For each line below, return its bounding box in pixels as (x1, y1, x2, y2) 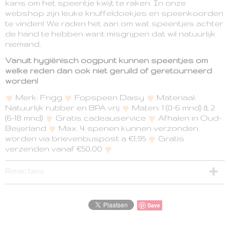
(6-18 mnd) (5, 113, 45, 122)
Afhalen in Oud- (156, 113, 221, 122)
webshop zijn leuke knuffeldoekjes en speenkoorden (5, 9, 223, 17)
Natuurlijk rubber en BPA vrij (5, 103, 122, 112)
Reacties (5, 166, 44, 175)
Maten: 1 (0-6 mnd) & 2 (130, 103, 215, 112)
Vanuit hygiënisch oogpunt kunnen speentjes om (5, 56, 208, 65)
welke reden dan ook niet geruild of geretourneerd (5, 66, 212, 75)
